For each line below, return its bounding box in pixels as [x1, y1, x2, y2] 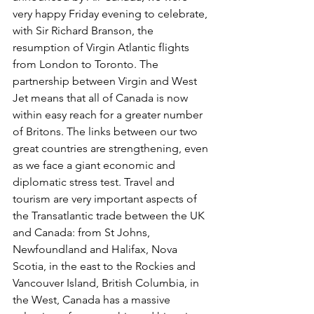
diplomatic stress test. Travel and [13, 175, 177, 189]
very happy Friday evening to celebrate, [13, 7, 210, 20]
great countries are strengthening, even [13, 142, 211, 155]
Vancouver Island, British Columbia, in [13, 276, 202, 289]
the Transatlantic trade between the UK [13, 209, 207, 222]
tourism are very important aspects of [13, 192, 200, 205]
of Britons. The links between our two [13, 125, 200, 138]
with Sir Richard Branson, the [13, 24, 156, 37]
